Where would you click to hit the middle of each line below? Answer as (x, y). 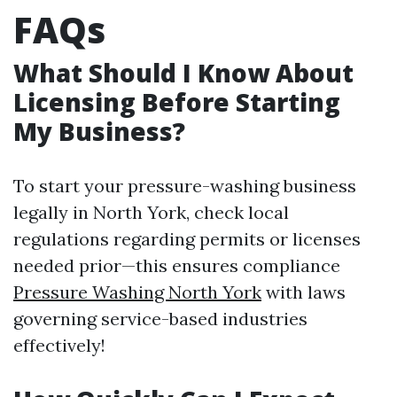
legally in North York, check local (151, 212)
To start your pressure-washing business (185, 186)
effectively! (59, 345)
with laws (304, 292)
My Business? (99, 131)
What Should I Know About (183, 73)
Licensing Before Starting (177, 102)
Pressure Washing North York (137, 292)
